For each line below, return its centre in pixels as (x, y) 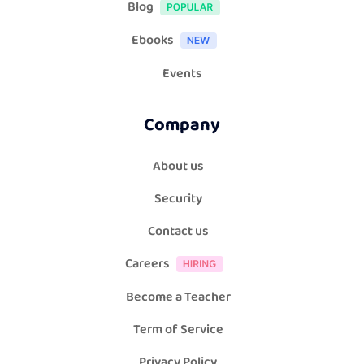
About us (178, 167)
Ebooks (152, 41)
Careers (147, 264)
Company (182, 126)
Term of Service (178, 330)
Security (178, 199)
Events (182, 74)
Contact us (178, 232)
